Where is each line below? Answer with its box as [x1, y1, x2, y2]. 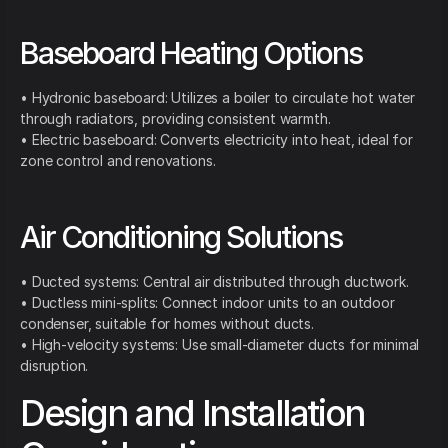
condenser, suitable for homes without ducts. [20, 315, 314, 333]
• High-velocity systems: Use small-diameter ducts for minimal [20, 336, 420, 354]
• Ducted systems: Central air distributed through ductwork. [20, 273, 409, 291]
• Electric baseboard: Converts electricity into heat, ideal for [20, 131, 413, 149]
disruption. [20, 357, 89, 375]
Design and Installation [20, 391, 365, 436]
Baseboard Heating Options [20, 35, 362, 72]
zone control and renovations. [20, 152, 216, 170]
